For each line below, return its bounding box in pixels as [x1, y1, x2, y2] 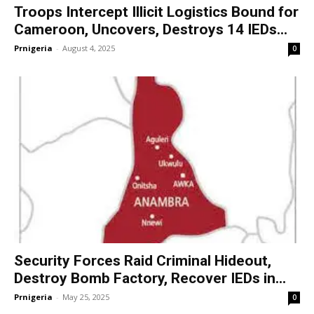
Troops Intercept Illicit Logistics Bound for [14, 4, 299, 21]
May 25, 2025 [62, 291, 109, 302]
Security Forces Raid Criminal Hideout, [14, 252, 271, 269]
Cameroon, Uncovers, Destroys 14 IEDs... [14, 21, 287, 39]
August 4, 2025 [62, 43, 115, 54]
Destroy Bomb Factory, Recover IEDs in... [14, 269, 286, 287]
